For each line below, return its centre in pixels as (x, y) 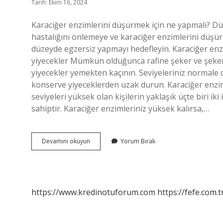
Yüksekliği (103, 159)
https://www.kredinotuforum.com (93, 192)
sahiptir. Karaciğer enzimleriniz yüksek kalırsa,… (120, 109)
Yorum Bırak (138, 141)
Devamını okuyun (66, 141)
